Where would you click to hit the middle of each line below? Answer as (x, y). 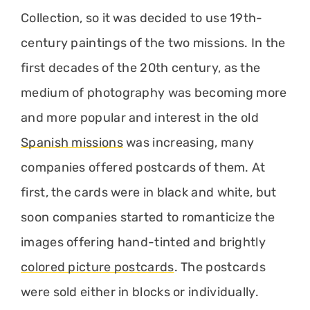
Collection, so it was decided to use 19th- (142, 18)
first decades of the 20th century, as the (141, 68)
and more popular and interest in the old (140, 118)
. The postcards (220, 267)
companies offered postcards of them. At (143, 167)
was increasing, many (189, 143)
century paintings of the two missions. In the (153, 43)
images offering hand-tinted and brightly (143, 242)
